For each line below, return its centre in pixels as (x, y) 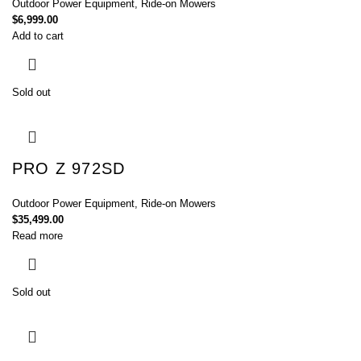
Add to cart (38, 35)
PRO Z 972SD (69, 168)
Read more (37, 235)
